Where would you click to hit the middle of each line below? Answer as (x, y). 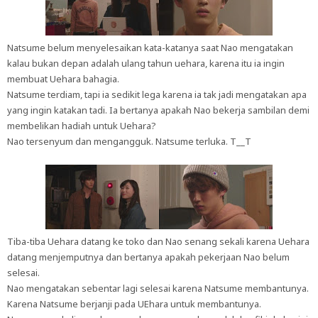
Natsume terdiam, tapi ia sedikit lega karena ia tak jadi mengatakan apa (157, 94)
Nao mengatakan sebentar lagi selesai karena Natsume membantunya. (158, 288)
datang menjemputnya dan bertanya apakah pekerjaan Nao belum (148, 257)
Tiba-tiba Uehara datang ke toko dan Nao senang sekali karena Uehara (158, 241)
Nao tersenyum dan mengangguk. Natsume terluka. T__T (129, 141)
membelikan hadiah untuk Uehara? (82, 126)
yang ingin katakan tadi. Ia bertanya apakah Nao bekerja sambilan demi (158, 110)
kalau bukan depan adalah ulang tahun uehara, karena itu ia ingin (146, 63)
